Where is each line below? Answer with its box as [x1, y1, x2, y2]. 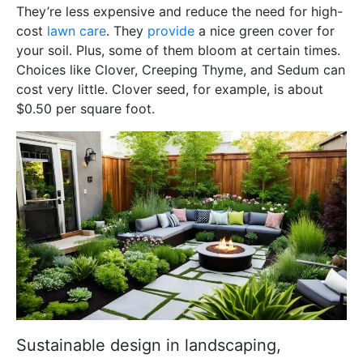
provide [147, 23, 194, 40]
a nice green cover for [194, 23, 335, 40]
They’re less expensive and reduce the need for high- [16, 3, 343, 20]
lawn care [47, 23, 106, 40]
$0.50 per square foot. [16, 100, 155, 117]
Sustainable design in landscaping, [16, 335, 281, 356]
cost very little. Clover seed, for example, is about [16, 81, 323, 98]
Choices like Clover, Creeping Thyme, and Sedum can [16, 62, 345, 79]
